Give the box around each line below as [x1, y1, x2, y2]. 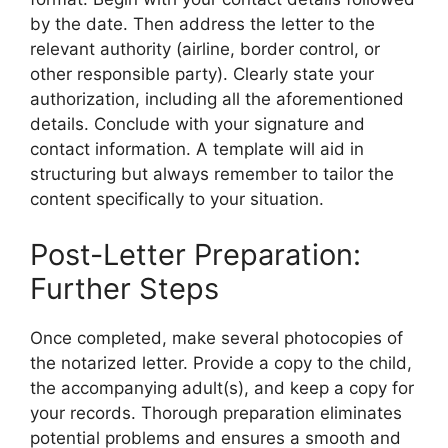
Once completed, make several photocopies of [30, 327, 403, 348]
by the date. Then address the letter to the [30, 14, 375, 35]
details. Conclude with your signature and [30, 114, 365, 135]
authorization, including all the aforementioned [30, 89, 404, 110]
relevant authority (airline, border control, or [30, 39, 380, 60]
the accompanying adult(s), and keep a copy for [30, 377, 414, 398]
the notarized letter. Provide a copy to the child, [30, 352, 412, 373]
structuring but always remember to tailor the [30, 164, 394, 185]
